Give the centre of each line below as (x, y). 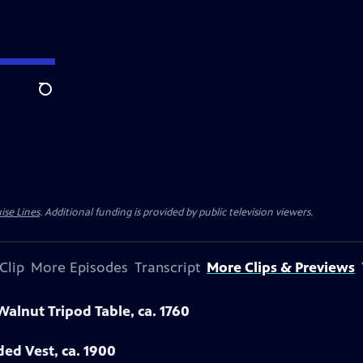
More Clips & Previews (281, 267)
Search (58, 98)
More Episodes (79, 267)
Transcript (167, 267)
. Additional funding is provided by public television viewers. (176, 212)
